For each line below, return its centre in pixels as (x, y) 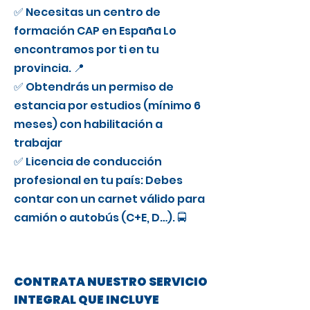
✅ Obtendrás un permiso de (94, 87)
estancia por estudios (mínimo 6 (107, 106)
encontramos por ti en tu (86, 49)
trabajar (38, 143)
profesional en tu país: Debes (98, 180)
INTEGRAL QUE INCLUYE (86, 300)
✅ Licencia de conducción (88, 162)
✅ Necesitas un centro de (87, 12)
